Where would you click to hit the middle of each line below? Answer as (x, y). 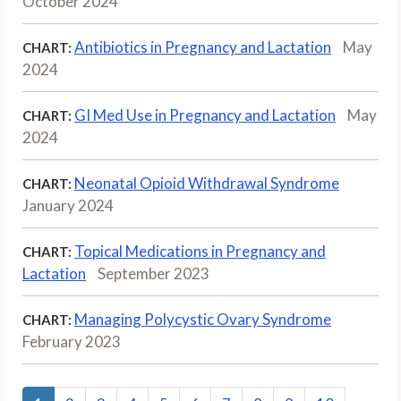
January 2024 (68, 205)
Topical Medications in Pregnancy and (200, 251)
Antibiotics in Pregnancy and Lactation (203, 47)
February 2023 (72, 341)
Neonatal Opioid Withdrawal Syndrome (207, 183)
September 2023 (154, 273)
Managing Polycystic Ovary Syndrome (203, 319)
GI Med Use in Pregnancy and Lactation (205, 115)
